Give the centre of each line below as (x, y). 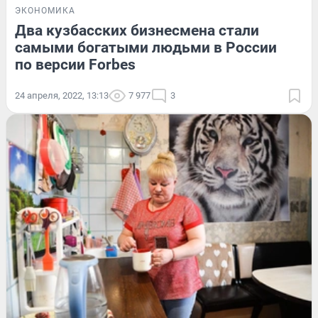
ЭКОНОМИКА (45, 10)
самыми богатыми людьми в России (146, 47)
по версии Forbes (75, 64)
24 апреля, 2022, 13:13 (62, 95)
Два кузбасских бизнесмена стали (137, 30)
